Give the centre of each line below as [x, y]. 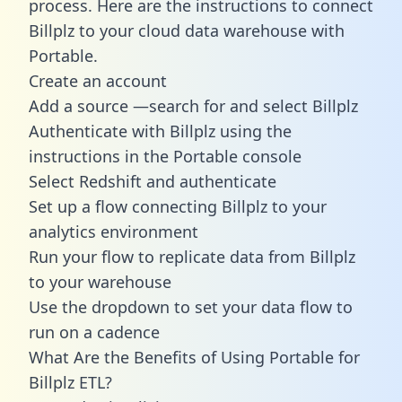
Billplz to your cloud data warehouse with [187, 30]
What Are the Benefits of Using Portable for [194, 357]
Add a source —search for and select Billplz [193, 105]
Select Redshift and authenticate [153, 181]
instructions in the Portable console [165, 156]
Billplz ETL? [70, 382]
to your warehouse [100, 281]
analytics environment [114, 231]
